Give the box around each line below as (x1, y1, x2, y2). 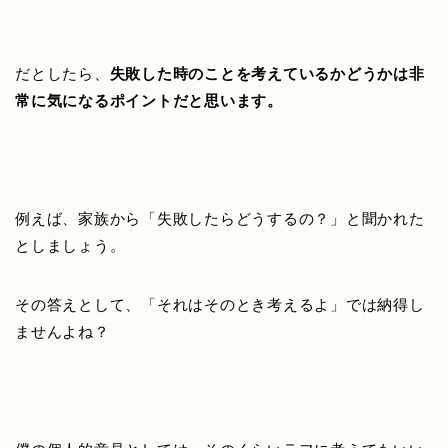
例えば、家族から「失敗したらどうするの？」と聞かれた (15, 209, 425, 227)
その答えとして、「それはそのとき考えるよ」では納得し (15, 295, 425, 313)
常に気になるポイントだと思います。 (15, 91, 283, 109)
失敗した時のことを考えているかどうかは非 (109, 64, 425, 82)
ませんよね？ (15, 322, 110, 340)
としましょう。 (15, 236, 126, 254)
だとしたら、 (15, 64, 110, 82)
